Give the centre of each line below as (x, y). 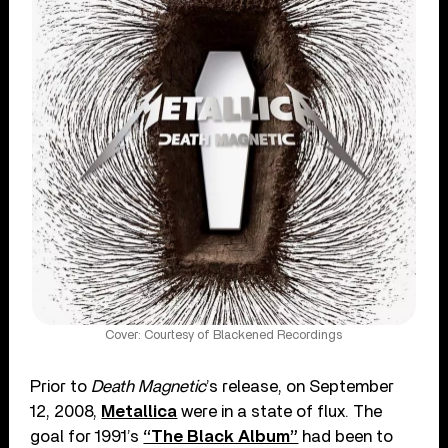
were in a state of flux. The (280, 412)
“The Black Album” (221, 437)
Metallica (139, 412)
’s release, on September (300, 387)
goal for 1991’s (87, 437)
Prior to (61, 387)
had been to (346, 437)
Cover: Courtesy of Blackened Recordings (224, 336)
